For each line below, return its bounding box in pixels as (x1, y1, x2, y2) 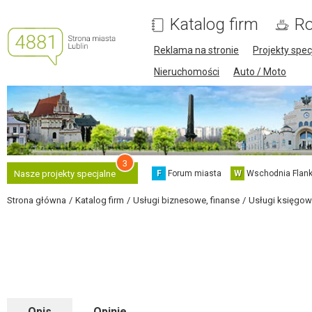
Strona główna (7, 195, 66, 205)
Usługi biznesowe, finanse (133, 195, 240, 205)
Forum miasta (168, 168, 221, 178)
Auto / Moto (233, 66, 287, 77)
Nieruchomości (154, 66, 220, 77)
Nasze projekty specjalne (14, 169, 116, 179)
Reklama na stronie (154, 45, 240, 56)
